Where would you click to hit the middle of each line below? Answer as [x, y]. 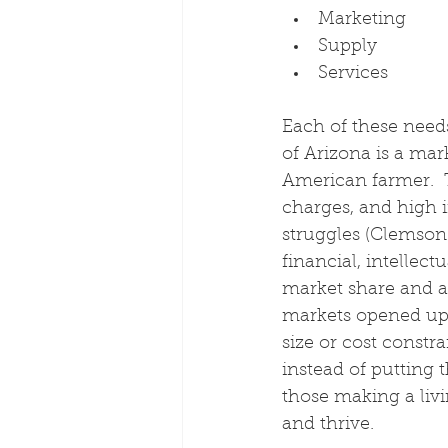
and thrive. [328, 425]
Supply [347, 47]
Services [353, 74]
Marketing [362, 20]
